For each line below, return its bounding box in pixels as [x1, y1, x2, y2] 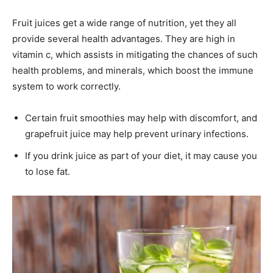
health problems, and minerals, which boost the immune [12, 64, 253, 76]
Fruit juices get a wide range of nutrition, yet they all [12, 16, 236, 29]
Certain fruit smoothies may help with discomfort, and [25, 112, 257, 124]
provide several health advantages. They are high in [12, 32, 235, 44]
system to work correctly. [12, 80, 121, 92]
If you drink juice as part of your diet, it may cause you [25, 149, 257, 161]
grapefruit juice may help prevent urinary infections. [25, 127, 249, 140]
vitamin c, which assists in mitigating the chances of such [12, 48, 258, 60]
